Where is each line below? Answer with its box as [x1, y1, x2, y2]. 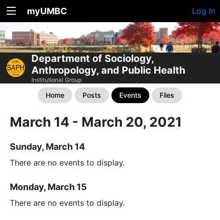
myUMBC [27, 6, 67, 16]
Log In [192, 6, 215, 16]
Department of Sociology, [31, 52, 154, 64]
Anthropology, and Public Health [31, 64, 185, 76]
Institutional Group [31, 76, 82, 83]
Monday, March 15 [10, 181, 87, 192]
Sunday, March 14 [10, 141, 85, 152]
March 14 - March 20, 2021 [10, 113, 182, 130]
